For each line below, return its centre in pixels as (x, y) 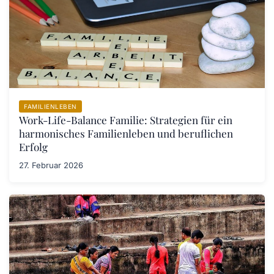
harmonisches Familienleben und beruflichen (126, 134)
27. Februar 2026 (51, 165)
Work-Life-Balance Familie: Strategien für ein (126, 120)
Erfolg (33, 147)
